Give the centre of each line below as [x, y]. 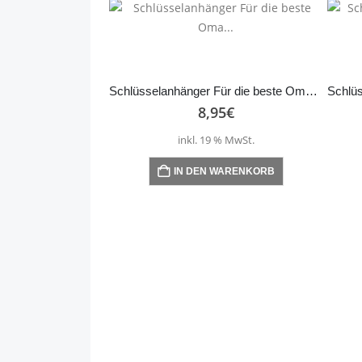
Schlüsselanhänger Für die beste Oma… [311, 91]
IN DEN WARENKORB [224, 172]
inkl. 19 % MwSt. [216, 141]
